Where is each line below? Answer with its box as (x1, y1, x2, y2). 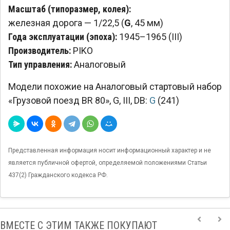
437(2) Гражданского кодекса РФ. (8, 171, 108, 179)
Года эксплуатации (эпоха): (8, 31, 117, 42)
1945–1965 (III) (119, 31, 182, 42)
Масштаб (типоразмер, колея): (8, 3, 131, 14)
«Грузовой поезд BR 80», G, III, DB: (8, 94, 149, 106)
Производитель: (8, 45, 71, 56)
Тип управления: (8, 59, 72, 70)
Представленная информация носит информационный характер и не (8, 146, 211, 154)
